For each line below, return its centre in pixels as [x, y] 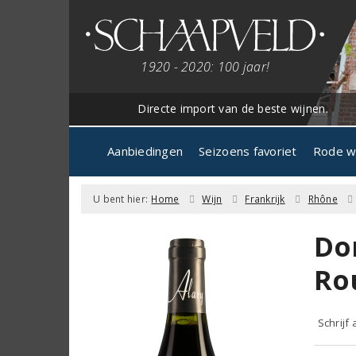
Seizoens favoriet [248, 151]
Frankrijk [265, 199]
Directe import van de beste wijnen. [233, 108]
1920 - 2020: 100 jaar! [205, 66]
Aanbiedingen [145, 151]
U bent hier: [121, 199]
